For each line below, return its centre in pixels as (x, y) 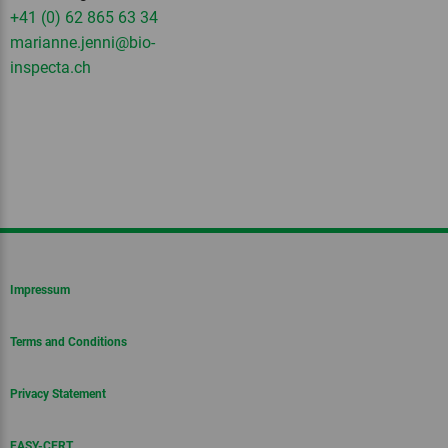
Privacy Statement (58, 394)
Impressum (40, 290)
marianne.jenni (62, 42)
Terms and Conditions (68, 342)
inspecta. (42, 67)
